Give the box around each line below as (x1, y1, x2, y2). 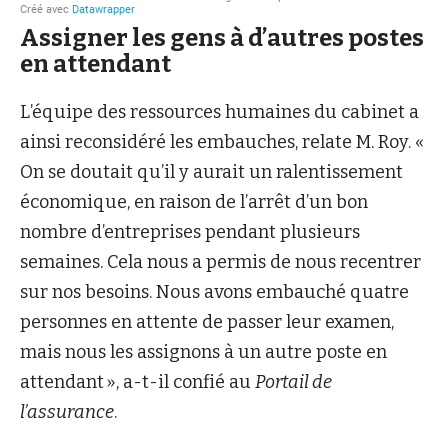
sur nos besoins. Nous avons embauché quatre (20, 280, 409, 303)
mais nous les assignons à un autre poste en (20, 340, 387, 363)
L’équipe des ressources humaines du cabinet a (20, 100, 419, 123)
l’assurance (20, 400, 114, 423)
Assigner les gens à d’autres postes (20, 23, 424, 52)
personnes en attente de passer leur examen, (20, 310, 394, 333)
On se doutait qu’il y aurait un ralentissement (20, 160, 403, 183)
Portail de (255, 370, 332, 393)
